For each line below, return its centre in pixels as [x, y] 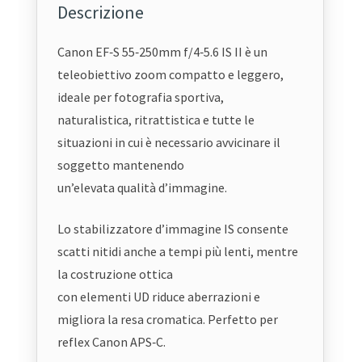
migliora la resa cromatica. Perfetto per [168, 319]
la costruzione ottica [116, 274]
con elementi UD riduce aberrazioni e [159, 296]
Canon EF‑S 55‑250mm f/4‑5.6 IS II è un [163, 51]
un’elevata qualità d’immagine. [143, 187]
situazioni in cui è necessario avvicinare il [169, 142]
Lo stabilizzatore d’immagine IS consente [173, 228]
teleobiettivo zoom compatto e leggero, [171, 74]
